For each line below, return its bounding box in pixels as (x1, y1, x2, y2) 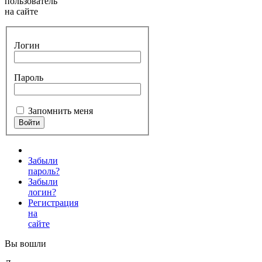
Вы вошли (5, 238, 46, 249)
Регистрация (28, 197, 78, 208)
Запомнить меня (28, 105, 93, 116)
